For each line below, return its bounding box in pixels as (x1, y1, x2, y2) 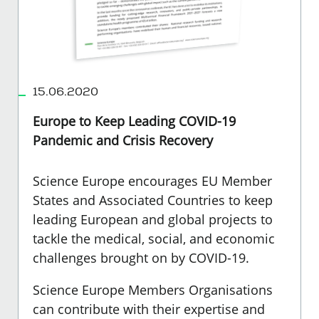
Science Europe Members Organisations (33, 281, 273, 298)
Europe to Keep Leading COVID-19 (33, 112, 236, 130)
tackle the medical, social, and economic (33, 229, 275, 247)
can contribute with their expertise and (33, 300, 265, 318)
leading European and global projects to (33, 210, 273, 228)
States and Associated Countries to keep (33, 191, 273, 209)
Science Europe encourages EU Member (33, 172, 272, 189)
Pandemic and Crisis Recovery (33, 131, 213, 149)
